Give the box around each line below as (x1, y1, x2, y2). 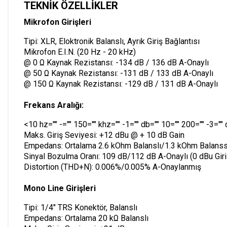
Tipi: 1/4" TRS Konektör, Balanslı (24, 202, 137, 212)
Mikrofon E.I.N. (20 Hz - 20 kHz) (24, 47, 136, 57)
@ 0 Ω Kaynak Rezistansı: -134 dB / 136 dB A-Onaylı (24, 57, 209, 67)
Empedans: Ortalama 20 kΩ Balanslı (24, 213, 148, 223)
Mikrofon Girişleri (24, 17, 91, 27)
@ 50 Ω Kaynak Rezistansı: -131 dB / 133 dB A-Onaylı (24, 68, 213, 78)
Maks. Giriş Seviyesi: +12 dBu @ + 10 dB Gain (24, 130, 184, 140)
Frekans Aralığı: (24, 100, 84, 110)
